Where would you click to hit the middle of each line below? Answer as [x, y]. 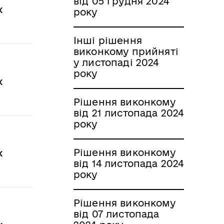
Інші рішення [108, 40]
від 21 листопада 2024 [129, 113]
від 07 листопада [116, 214]
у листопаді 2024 [116, 62]
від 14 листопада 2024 [129, 163]
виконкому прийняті [126, 51]
